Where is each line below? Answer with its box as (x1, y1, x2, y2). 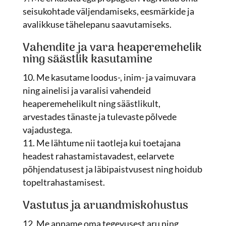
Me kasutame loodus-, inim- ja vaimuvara (36, 72, 196, 83)
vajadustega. (22, 124, 72, 135)
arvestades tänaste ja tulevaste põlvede (22, 111, 177, 122)
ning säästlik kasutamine (22, 50, 152, 69)
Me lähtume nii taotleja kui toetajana (36, 137, 181, 148)
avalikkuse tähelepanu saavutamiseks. (22, 19, 172, 30)
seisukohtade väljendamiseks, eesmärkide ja (22, 6, 194, 17)
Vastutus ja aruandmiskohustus (22, 196, 188, 215)
